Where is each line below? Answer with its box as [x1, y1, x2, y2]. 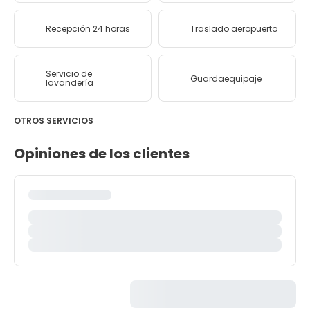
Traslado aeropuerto [190, 23, 277, 35]
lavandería [45, 77, 93, 89]
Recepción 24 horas [46, 23, 130, 35]
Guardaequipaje [190, 72, 262, 84]
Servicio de [45, 68, 92, 80]
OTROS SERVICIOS [14, 115, 95, 127]
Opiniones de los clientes [14, 144, 190, 163]
